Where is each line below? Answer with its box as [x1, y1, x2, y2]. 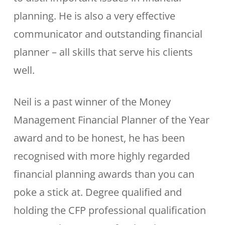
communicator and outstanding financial [13, 27, 202, 41]
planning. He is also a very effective [13, 9, 175, 23]
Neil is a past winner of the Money [13, 95, 171, 108]
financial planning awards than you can [13, 167, 194, 181]
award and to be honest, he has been [13, 131, 185, 145]
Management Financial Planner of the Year [13, 113, 209, 127]
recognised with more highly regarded [13, 149, 190, 163]
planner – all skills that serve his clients [13, 45, 193, 59]
